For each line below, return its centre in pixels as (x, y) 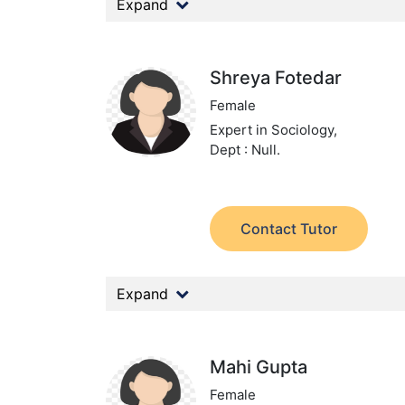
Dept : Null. (245, 150)
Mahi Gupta (259, 367)
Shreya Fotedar (276, 78)
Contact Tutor (289, 229)
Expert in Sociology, (274, 130)
